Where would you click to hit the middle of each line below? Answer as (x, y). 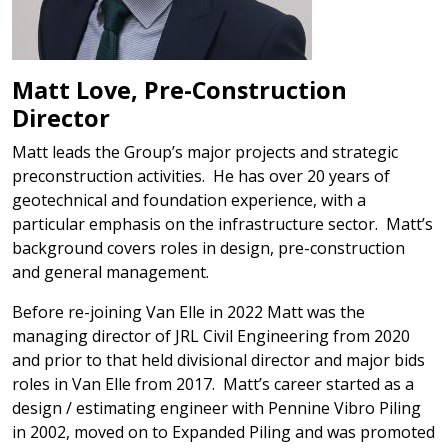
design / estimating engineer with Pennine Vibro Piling (216, 408)
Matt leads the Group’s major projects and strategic (205, 152)
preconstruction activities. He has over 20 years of (201, 176)
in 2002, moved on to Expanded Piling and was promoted (223, 432)
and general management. (110, 272)
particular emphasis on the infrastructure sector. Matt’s (222, 224)
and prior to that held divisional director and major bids (218, 360)
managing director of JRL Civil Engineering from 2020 (211, 336)
